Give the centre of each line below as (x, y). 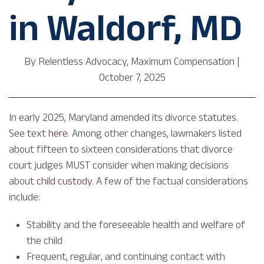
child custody (64, 181)
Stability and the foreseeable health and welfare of (136, 225)
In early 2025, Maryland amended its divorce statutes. (123, 118)
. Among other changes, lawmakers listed (155, 133)
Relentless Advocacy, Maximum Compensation (135, 62)
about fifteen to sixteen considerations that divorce (121, 149)
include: (24, 197)
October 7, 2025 (132, 77)
